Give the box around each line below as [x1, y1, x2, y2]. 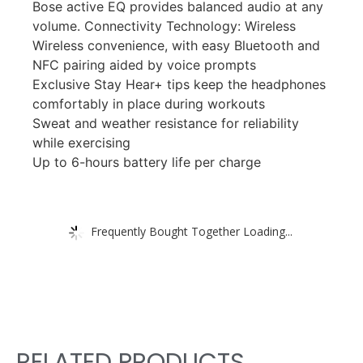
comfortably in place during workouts [32, 95, 265, 112]
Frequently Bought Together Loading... [91, 223, 293, 239]
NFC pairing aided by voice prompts [32, 56, 256, 73]
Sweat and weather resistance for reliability [32, 114, 299, 131]
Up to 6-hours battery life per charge [32, 153, 261, 170]
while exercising [32, 134, 130, 151]
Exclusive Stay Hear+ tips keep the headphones [32, 75, 326, 92]
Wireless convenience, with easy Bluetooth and [32, 36, 320, 53]
